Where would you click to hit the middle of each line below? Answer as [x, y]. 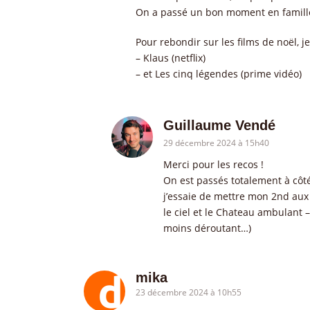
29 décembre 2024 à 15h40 [216, 143]
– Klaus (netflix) [171, 58]
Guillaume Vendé [219, 125]
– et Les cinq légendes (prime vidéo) [219, 74]
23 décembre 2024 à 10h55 [189, 292]
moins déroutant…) [207, 228]
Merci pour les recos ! [213, 164]
